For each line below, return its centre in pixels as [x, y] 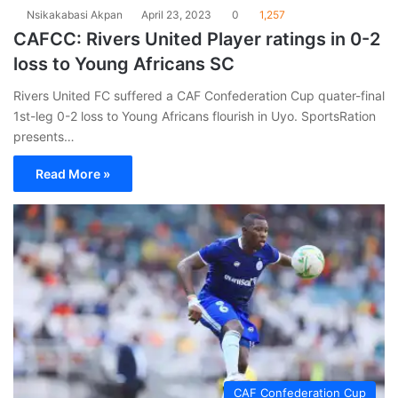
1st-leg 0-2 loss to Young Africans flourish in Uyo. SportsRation [195, 115]
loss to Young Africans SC [124, 64]
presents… [44, 136]
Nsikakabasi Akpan [75, 14]
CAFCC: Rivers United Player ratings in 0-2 [197, 39]
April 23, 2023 [176, 14]
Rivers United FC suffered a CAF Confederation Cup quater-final [199, 95]
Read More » [73, 173]
